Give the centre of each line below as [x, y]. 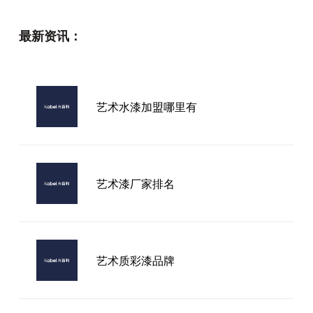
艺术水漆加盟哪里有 [146, 107]
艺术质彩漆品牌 [135, 260]
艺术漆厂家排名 [135, 183]
